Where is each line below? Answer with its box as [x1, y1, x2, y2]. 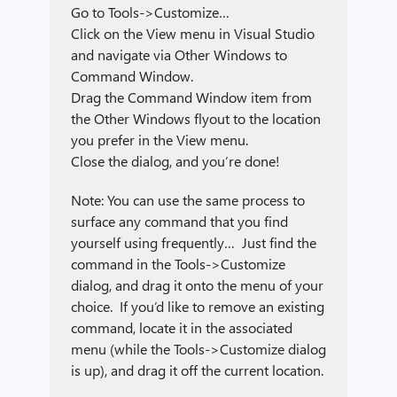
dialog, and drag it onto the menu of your [71, 276, 323, 294]
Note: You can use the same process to [71, 191, 305, 209]
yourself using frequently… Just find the [71, 233, 316, 252]
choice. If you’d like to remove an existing [71, 297, 324, 315]
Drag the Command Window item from [71, 88, 312, 106]
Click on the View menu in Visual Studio [71, 24, 315, 43]
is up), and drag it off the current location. [71, 361, 323, 379]
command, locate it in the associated [71, 318, 292, 337]
